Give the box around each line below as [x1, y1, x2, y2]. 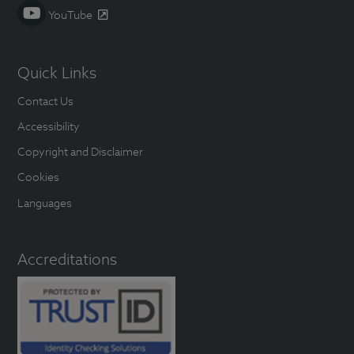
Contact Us [17, 92, 74, 108]
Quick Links [17, 63, 97, 83]
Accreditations [17, 249, 118, 269]
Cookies [17, 169, 60, 185]
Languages [17, 194, 73, 210]
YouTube [46, 7, 93, 23]
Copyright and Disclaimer [17, 144, 144, 160]
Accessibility [17, 118, 81, 134]
